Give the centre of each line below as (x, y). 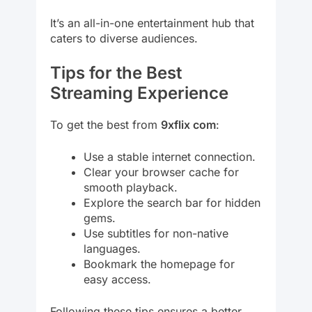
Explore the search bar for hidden (172, 202)
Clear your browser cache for (161, 172)
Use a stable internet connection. (170, 156)
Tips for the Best (116, 72)
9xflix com (188, 124)
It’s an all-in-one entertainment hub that (152, 23)
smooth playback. (131, 187)
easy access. (117, 279)
